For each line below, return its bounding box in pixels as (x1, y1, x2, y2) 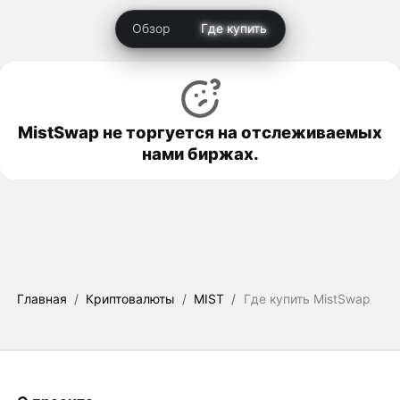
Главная (16, 290, 67, 306)
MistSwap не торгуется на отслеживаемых (18, 121, 382, 142)
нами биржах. (141, 143, 259, 163)
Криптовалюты (86, 290, 175, 306)
